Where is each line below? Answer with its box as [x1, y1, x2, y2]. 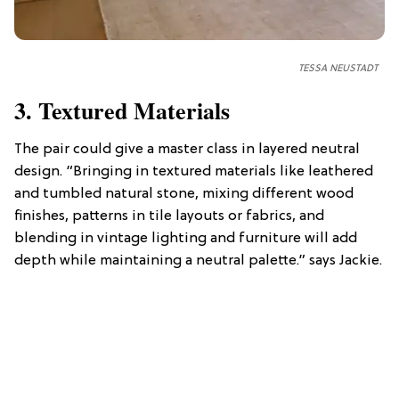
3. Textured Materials [14, 94, 230, 128]
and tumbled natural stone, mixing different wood [14, 186, 354, 203]
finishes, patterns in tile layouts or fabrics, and [14, 208, 324, 225]
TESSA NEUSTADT [298, 63, 378, 75]
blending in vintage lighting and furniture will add [14, 231, 357, 248]
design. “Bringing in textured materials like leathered [14, 164, 373, 181]
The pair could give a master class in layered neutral [14, 142, 360, 159]
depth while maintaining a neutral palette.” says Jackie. [14, 253, 382, 270]
